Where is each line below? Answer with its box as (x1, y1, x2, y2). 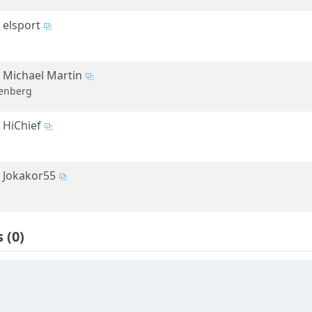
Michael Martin (3, 68, 82, 84)
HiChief (3, 118, 41, 134)
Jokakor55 (3, 168, 56, 184)
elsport (3, 17, 40, 33)
